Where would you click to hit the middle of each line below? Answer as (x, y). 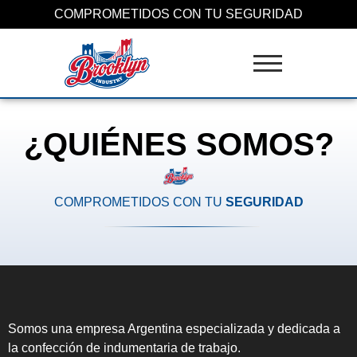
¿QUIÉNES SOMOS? (178, 145)
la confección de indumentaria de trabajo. (124, 348)
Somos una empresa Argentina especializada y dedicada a (174, 329)
